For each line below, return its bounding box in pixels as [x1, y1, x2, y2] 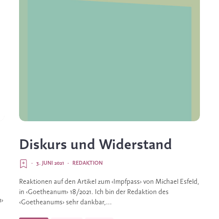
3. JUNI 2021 [36, 160, 64, 166]
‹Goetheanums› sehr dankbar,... [19, 198, 112, 206]
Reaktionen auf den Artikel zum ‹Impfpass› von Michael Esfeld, [19, 178, 199, 186]
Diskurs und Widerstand [19, 137, 172, 153]
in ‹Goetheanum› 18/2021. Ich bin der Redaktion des [19, 188, 169, 196]
